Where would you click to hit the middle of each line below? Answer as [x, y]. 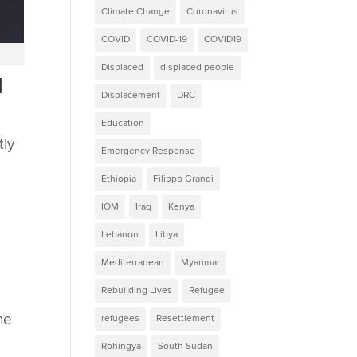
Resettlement [186, 318]
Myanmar [201, 262]
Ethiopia [119, 178]
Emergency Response [149, 151]
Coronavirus [213, 11]
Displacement [131, 95]
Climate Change [136, 11]
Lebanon [120, 234]
